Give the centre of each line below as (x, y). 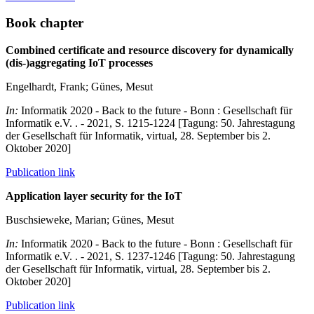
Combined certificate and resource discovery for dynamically (150, 50)
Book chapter (45, 23)
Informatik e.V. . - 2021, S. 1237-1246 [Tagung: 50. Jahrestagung (150, 257)
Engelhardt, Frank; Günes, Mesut (79, 87)
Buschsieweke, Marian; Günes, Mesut (90, 220)
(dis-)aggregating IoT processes (79, 63)
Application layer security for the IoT (94, 196)
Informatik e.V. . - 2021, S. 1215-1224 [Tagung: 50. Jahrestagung (150, 123)
